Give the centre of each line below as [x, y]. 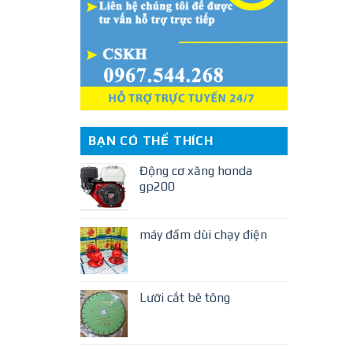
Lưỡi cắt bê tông [185, 297]
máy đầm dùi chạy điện [203, 234]
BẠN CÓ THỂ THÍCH [151, 140]
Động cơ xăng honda [196, 170]
